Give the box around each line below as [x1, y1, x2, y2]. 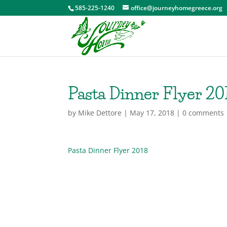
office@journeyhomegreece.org [131, 4, 223, 12]
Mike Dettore [78, 108, 122, 118]
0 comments [182, 108, 224, 118]
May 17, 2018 [130, 108, 175, 118]
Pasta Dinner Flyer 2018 [68, 145, 148, 155]
